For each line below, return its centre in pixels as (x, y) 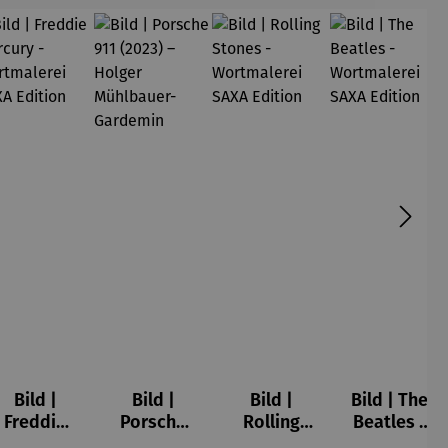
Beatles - (389, 422)
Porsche (153, 422)
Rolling (271, 422)
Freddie (35, 422)
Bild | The (389, 400)
